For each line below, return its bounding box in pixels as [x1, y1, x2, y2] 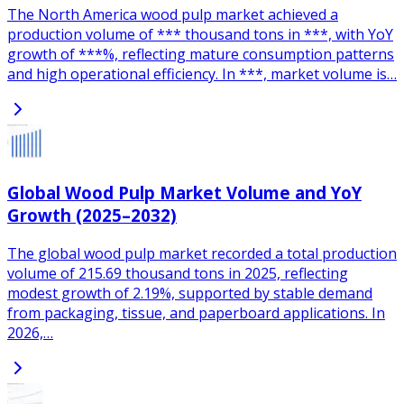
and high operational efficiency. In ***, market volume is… [7, 63, 397, 84]
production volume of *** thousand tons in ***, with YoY [7, 23, 393, 44]
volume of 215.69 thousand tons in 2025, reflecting [7, 262, 348, 283]
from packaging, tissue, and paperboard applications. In [7, 302, 385, 323]
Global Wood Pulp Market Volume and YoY [7, 181, 362, 205]
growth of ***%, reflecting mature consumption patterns [7, 43, 394, 64]
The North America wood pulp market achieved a [7, 4, 338, 24]
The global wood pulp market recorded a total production [7, 243, 397, 263]
